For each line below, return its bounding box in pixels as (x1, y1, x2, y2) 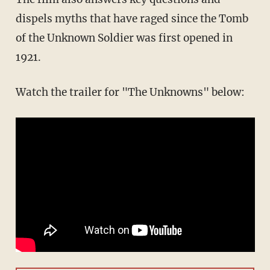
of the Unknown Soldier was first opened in (15, 31, 233, 45)
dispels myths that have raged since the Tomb (15, 12, 248, 26)
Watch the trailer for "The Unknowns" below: (15, 86, 245, 99)
